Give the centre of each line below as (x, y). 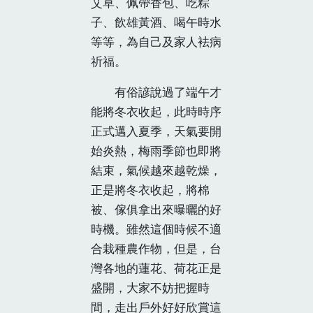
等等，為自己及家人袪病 (156, 42)
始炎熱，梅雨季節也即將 (156, 151)
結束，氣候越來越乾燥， (156, 170)
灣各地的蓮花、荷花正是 (156, 268)
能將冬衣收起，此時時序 (156, 112)
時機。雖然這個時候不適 (156, 229)
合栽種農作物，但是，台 (156, 249)
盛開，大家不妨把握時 (150, 288)
